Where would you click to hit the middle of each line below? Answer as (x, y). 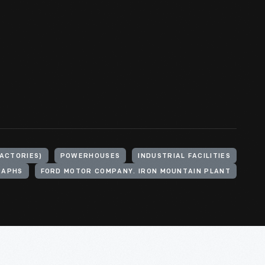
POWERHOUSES (90, 156)
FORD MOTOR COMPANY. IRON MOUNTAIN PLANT (135, 172)
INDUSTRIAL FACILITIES (184, 156)
